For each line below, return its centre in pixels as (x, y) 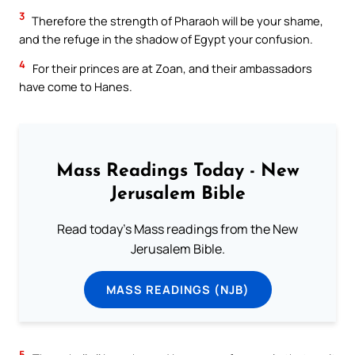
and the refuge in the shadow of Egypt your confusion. (166, 38)
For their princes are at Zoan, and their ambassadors (171, 69)
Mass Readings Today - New (177, 172)
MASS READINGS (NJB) (177, 289)
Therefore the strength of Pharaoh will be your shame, (176, 20)
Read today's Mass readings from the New (177, 229)
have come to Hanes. (76, 87)
